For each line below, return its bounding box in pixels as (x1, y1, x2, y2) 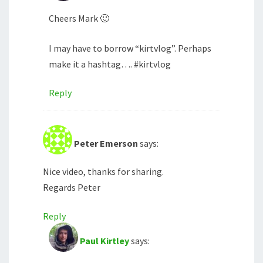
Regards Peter (43, 181, 100, 194)
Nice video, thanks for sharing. (43, 166, 164, 178)
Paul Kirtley (80, 235, 129, 247)
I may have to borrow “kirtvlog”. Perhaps (49, 42, 211, 55)
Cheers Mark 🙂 (49, 12, 109, 25)
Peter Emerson (74, 137, 138, 150)
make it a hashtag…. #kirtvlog (49, 58, 171, 70)
